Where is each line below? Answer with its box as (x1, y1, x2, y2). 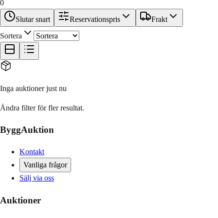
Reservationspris (70, 15, 120, 23)
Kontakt (19, 147, 44, 156)
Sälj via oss (19, 174, 54, 182)
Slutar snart (16, 15, 50, 23)
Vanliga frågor (23, 161, 67, 169)
